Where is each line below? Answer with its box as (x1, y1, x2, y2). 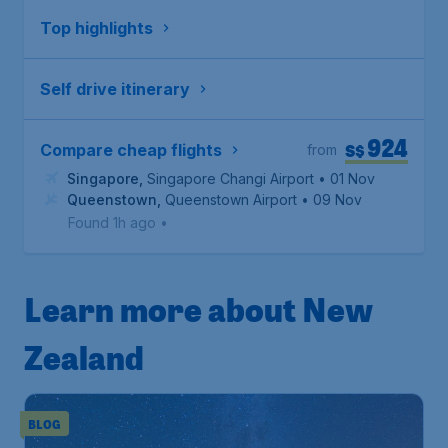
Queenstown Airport (165, 191, 297, 208)
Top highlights (40, 18, 153, 38)
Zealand (24, 335, 144, 379)
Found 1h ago (68, 214, 156, 231)
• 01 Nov (318, 170, 375, 187)
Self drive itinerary (40, 79, 190, 99)
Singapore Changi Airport (147, 170, 314, 187)
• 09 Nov (301, 191, 362, 208)
